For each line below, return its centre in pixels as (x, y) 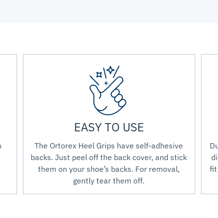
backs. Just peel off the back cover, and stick (109, 157)
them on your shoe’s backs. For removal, (109, 169)
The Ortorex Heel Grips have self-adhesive (109, 146)
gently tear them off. (109, 181)
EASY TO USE (109, 127)
